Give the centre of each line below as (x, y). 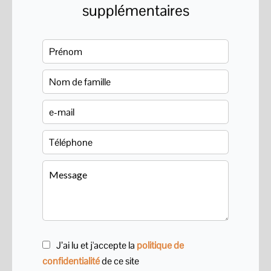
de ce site (119, 261)
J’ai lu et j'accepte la (96, 245)
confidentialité (71, 261)
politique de (160, 245)
